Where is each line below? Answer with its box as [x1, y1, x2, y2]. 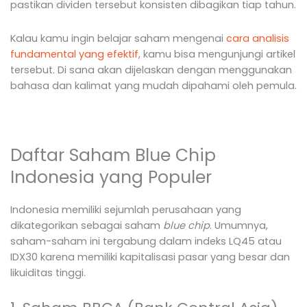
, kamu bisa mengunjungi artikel [138, 47, 295, 61]
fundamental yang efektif [10, 47, 138, 61]
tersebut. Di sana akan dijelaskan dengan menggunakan [10, 62, 292, 77]
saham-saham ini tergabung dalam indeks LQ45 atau [10, 234, 282, 248]
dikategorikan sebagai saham [10, 218, 163, 232]
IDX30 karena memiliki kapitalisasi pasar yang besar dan [10, 249, 290, 264]
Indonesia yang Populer [10, 164, 212, 189]
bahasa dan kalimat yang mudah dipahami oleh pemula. [10, 78, 297, 93]
